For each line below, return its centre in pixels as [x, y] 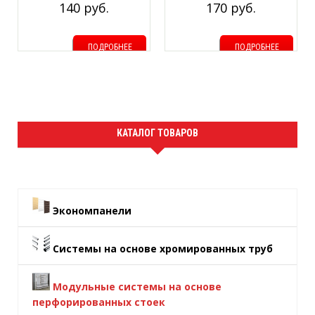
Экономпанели [92, 211]
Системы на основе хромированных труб [163, 249]
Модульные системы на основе [137, 287]
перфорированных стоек [99, 302]
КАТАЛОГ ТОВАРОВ [157, 133]
